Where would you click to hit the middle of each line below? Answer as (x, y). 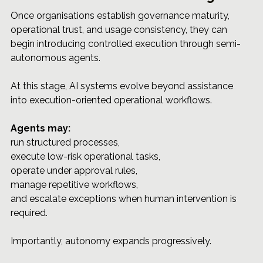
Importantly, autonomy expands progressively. (111, 241)
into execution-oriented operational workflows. (111, 100)
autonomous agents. (55, 58)
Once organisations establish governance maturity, (121, 16)
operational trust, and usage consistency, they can (120, 30)
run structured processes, (66, 143)
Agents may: (41, 129)
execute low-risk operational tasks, (87, 157)
